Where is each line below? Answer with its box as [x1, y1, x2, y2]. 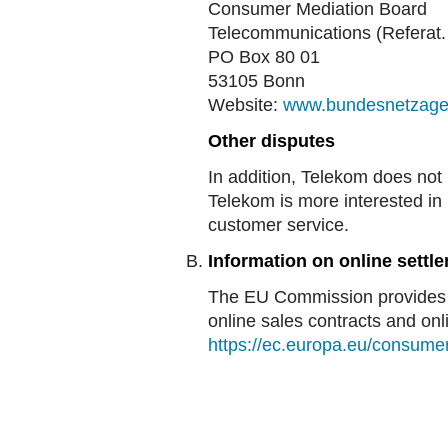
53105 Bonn [208, 71, 305, 91]
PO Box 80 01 [208, 47, 320, 67]
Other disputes [208, 131, 335, 151]
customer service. [208, 215, 349, 235]
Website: [208, 95, 283, 115]
